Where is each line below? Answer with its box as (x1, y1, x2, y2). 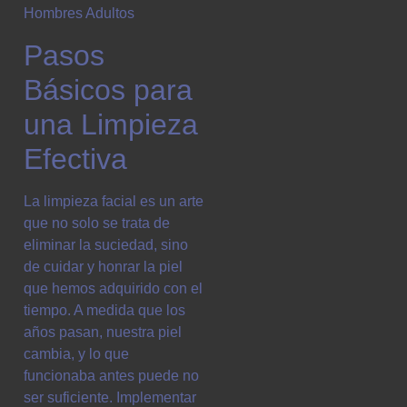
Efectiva (24, 142, 127, 175)
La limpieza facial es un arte (24, 193, 203, 209)
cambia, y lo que (24, 345, 129, 362)
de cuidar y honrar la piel (24, 258, 183, 274)
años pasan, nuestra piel (24, 323, 182, 340)
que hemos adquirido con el (24, 280, 203, 296)
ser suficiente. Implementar (24, 389, 196, 405)
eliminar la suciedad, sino (24, 236, 188, 253)
